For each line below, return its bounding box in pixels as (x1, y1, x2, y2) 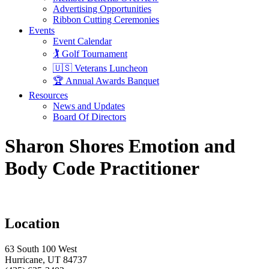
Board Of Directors (53, 112, 126, 122)
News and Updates (53, 101, 125, 111)
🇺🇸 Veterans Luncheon (53, 63, 148, 73)
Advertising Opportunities (53, 4, 151, 14)
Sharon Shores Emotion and (5, 135, 235, 157)
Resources (29, 90, 68, 100)
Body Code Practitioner (5, 157, 199, 180)
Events (29, 25, 55, 35)
